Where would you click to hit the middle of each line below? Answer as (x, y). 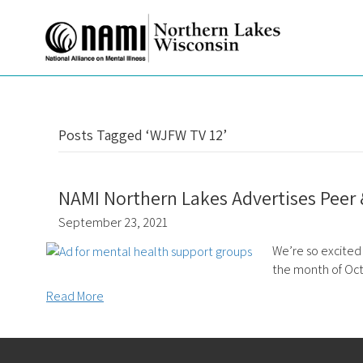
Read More (75, 296)
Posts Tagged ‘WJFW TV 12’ (143, 135)
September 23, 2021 (113, 222)
